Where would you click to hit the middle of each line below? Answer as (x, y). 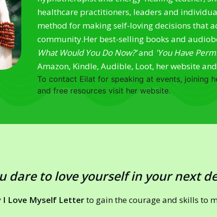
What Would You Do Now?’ (87, 52)
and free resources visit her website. (104, 90)
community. (61, 39)
